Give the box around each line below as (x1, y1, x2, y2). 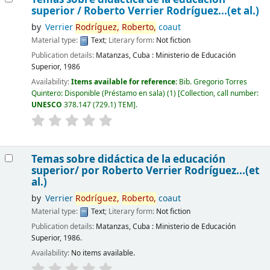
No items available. (71, 248, 135, 259)
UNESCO (31, 99, 64, 111)
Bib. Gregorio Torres (178, 77, 247, 88)
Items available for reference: (71, 77, 179, 88)
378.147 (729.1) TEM (63, 99, 133, 111)
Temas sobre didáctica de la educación (31, 151, 225, 167)
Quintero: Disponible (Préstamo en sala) (31, 88, 165, 99)
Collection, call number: (180, 88, 259, 99)
